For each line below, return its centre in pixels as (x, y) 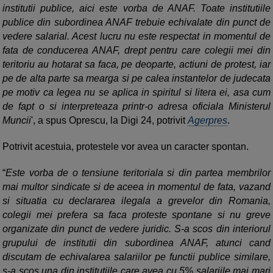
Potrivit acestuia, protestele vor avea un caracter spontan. (126, 147)
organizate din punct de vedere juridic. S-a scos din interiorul (136, 229)
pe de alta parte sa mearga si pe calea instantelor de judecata (136, 79)
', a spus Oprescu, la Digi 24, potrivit (109, 121)
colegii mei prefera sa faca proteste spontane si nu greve (136, 215)
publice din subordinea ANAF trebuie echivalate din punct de (136, 23)
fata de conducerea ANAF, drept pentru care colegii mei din (136, 51)
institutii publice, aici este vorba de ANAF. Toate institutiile (136, 9)
